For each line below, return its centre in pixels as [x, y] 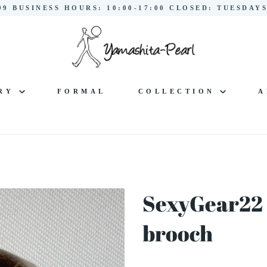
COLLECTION [179, 91]
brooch [178, 233]
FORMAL [81, 91]
